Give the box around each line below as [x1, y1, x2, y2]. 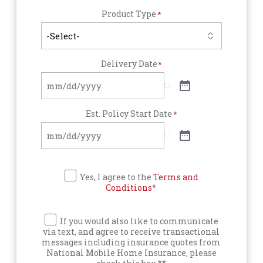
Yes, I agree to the [79, 171, 153, 183]
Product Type [102, 8, 157, 19]
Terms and [153, 171, 198, 183]
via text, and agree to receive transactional [43, 226, 220, 237]
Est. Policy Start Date [86, 108, 173, 119]
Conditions [106, 182, 153, 193]
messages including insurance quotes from [42, 237, 221, 248]
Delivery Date [100, 58, 157, 69]
